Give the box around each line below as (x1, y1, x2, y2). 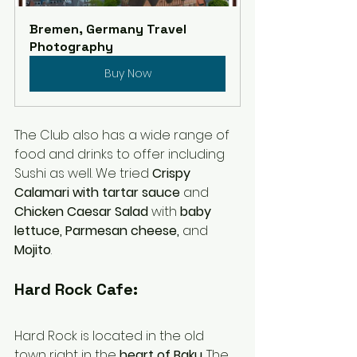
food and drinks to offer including (14, 145, 228, 164)
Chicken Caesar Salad (14, 202, 151, 222)
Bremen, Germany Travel (29, 21, 190, 38)
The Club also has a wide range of (14, 126, 233, 145)
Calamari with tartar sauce (14, 183, 180, 202)
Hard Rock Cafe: (14, 279, 138, 300)
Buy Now (104, 65, 151, 82)
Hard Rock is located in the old (14, 327, 207, 346)
